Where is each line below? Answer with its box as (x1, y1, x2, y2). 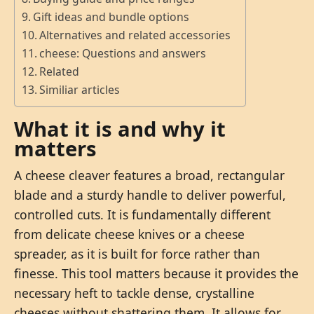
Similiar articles (39, 82, 121, 98)
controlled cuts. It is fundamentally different (14, 205, 271, 223)
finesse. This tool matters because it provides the (14, 264, 299, 282)
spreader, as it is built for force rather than (14, 245, 260, 262)
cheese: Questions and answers (39, 46, 207, 62)
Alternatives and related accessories (39, 27, 231, 43)
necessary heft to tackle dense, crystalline (14, 284, 254, 301)
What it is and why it (14, 114, 226, 143)
